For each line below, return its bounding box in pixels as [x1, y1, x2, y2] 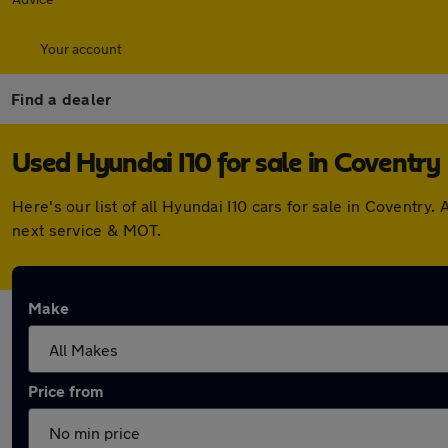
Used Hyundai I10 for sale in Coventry [12, 150, 440, 178]
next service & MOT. [12, 220, 162, 239]
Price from [28, 381, 103, 400]
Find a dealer [11, 89, 112, 108]
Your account [40, 40, 122, 57]
